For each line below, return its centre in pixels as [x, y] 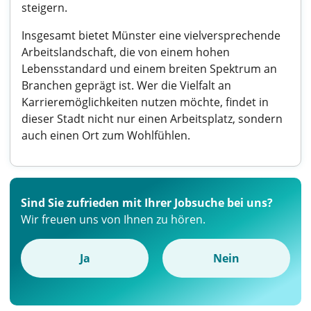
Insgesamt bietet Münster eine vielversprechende [151, 35]
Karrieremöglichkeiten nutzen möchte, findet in [145, 102]
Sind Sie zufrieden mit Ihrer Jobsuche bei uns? [147, 203]
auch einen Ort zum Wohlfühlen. [106, 135]
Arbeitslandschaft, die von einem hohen [126, 52]
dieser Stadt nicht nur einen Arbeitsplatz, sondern [152, 119]
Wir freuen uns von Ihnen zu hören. [113, 219]
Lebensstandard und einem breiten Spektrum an [149, 69]
